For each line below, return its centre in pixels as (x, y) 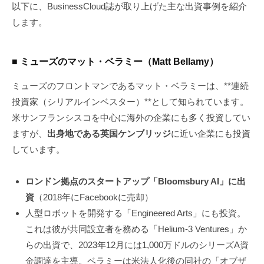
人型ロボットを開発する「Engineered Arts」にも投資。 (135, 213)
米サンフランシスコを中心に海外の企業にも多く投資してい (131, 117)
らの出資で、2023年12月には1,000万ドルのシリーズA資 (137, 245)
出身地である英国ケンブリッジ (109, 133)
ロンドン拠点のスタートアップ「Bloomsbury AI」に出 (135, 181)
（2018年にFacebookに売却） (93, 197)
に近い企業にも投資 (211, 133)
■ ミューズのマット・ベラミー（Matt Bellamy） (115, 61)
